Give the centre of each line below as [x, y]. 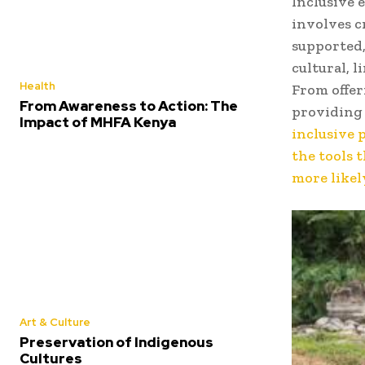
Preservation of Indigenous [117, 342]
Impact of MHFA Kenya [98, 122]
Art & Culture [55, 322]
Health [37, 86]
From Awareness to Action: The [129, 106]
